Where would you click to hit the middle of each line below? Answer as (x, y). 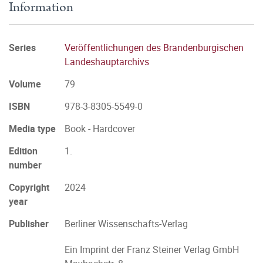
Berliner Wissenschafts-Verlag (126, 224)
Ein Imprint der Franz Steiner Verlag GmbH (152, 249)
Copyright (29, 187)
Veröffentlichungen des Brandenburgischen (154, 48)
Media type (32, 129)
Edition (23, 151)
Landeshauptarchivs (107, 62)
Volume (25, 84)
